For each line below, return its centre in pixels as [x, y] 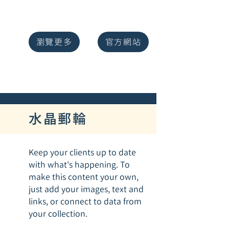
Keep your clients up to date [82, 152]
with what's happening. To [79, 165]
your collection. [58, 214]
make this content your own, [84, 177]
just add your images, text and [86, 189]
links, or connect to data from [85, 201]
